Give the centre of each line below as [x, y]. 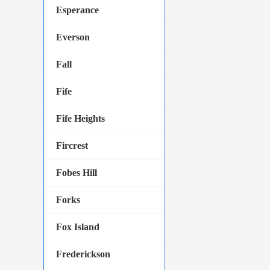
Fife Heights [80, 118]
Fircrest [72, 146]
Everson [73, 37]
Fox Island [78, 227]
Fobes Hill [77, 173]
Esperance [77, 10]
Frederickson [83, 254]
